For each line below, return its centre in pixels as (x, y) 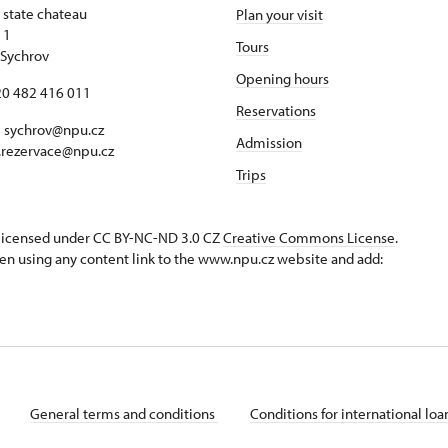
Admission (269, 142)
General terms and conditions (124, 413)
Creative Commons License (309, 237)
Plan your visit (279, 14)
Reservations (276, 110)
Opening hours (282, 78)
